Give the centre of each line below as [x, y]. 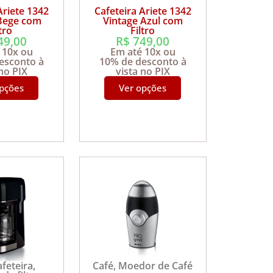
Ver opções [143, 88]
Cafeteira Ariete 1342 [143, 11]
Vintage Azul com [143, 21]
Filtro [143, 31]
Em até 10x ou [143, 52]
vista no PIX [143, 72]
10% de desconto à [143, 62]
